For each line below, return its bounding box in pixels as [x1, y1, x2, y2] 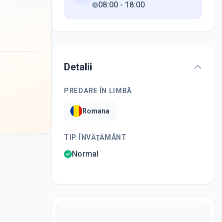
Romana [82, 107, 110, 115]
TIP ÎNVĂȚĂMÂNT [64, 133, 127, 141]
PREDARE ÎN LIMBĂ [64, 86, 132, 95]
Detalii [64, 60, 92, 73]
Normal [72, 149, 99, 159]
